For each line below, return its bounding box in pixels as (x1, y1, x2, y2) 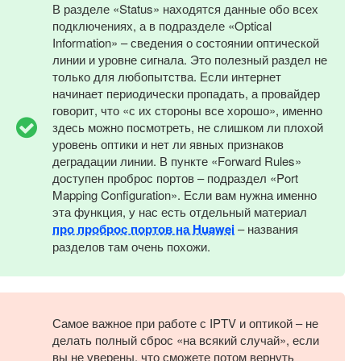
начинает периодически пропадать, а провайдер (52, 84, 320, 102)
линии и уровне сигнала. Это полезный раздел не (52, 50, 327, 68)
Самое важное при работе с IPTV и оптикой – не (52, 313, 318, 331)
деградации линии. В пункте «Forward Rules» (52, 151, 301, 169)
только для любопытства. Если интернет (52, 67, 281, 85)
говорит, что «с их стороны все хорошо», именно (52, 101, 322, 118)
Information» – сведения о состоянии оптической (52, 33, 319, 51)
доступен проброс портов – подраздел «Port (52, 168, 298, 186)
